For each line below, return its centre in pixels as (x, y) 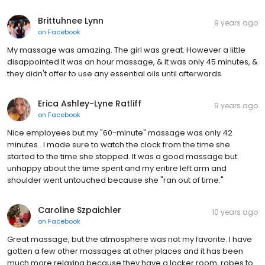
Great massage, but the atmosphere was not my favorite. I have (130, 239)
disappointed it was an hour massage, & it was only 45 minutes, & (132, 62)
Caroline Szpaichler (80, 210)
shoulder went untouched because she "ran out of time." (115, 180)
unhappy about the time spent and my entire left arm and (117, 168)
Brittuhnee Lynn (71, 20)
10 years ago (235, 212)
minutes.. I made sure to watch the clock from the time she (119, 144)
